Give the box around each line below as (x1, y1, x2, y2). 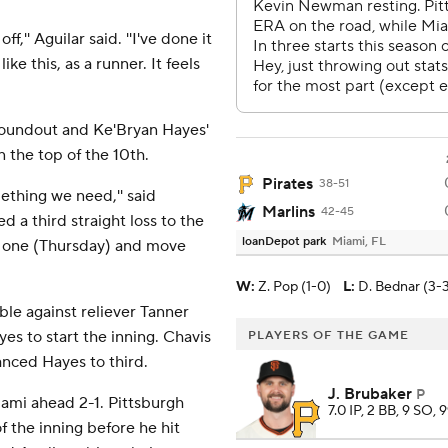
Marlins (262, 202, 315, 223)
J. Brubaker (328, 384, 412, 405)
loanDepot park (242, 234, 326, 250)
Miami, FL (332, 234, 386, 250)
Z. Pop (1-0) (258, 278, 331, 297)
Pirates (262, 174, 313, 195)
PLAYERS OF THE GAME (248, 328, 409, 344)
